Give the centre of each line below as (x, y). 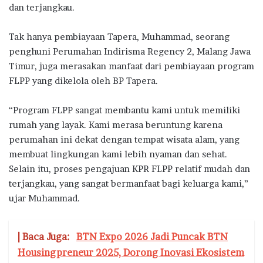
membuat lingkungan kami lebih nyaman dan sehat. (118, 154)
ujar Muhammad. (44, 198)
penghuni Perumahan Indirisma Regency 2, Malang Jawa (130, 51)
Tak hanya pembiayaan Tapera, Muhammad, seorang (119, 36)
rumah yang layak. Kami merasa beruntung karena (116, 124)
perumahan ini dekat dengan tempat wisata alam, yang (124, 139)
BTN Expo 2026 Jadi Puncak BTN (152, 236)
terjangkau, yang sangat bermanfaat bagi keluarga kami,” (129, 183)
